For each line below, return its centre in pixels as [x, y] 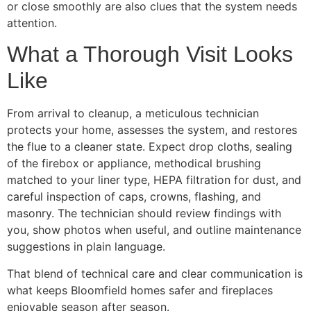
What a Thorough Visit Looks [150, 54]
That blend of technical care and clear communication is [155, 273]
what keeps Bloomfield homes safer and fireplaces [140, 290]
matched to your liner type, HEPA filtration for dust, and [154, 180]
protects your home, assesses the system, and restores [152, 130]
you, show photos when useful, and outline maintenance [154, 230]
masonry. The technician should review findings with [144, 213]
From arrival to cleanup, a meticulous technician [133, 114]
